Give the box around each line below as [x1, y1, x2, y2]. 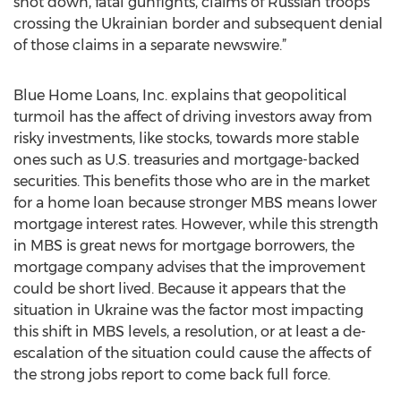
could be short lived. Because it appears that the [13, 280, 346, 297]
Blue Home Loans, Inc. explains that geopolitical [13, 87, 347, 104]
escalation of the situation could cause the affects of [13, 345, 371, 362]
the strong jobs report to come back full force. [13, 366, 330, 383]
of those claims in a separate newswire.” [13, 37, 286, 54]
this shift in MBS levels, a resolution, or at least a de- [13, 323, 366, 340]
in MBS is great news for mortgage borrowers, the [13, 237, 354, 254]
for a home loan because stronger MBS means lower [13, 194, 377, 211]
